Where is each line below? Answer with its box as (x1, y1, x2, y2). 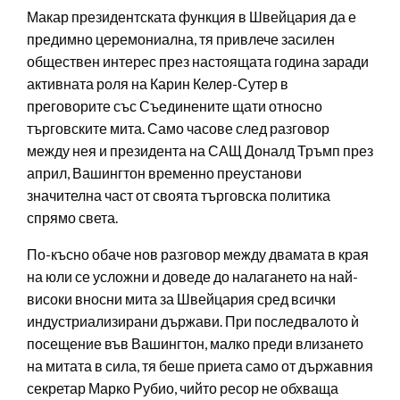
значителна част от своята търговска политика (27, 187, 330, 204)
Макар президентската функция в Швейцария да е (27, 8, 356, 26)
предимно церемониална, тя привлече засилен (27, 30, 335, 48)
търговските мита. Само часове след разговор (27, 120, 329, 137)
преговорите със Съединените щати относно (27, 97, 322, 115)
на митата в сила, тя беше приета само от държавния (27, 357, 373, 375)
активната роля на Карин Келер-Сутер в (27, 75, 288, 93)
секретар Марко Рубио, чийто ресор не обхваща (27, 379, 338, 397)
